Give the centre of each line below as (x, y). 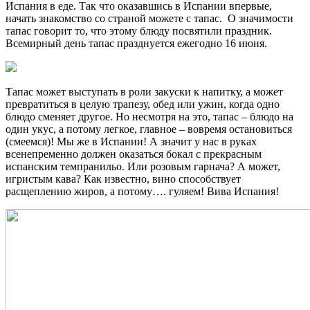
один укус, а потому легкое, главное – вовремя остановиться (149, 129)
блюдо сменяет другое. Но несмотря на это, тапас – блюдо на (149, 116)
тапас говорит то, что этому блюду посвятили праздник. (139, 30)
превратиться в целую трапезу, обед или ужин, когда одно (143, 104)
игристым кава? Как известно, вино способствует (123, 179)
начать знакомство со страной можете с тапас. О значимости (149, 18)
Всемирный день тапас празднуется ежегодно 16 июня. (136, 43)
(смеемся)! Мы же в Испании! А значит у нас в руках (131, 141)
